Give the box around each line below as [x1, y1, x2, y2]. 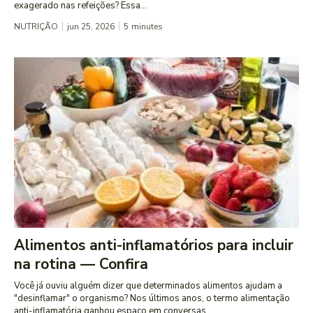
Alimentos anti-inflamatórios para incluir [14, 235, 293, 256]
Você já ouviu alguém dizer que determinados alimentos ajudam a [14, 279, 282, 293]
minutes [131, 20, 163, 32]
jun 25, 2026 [67, 20, 115, 32]
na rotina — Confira [14, 254, 148, 275]
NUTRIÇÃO [14, 20, 58, 32]
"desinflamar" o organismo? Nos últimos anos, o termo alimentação [14, 292, 290, 305]
